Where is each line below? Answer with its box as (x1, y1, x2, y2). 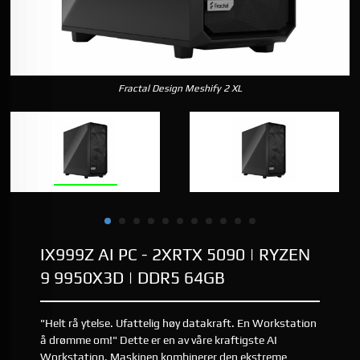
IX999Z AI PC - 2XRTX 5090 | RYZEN (40, 243, 311, 264)
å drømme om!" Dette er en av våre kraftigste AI (40, 333, 278, 347)
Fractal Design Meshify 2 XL (118, 83, 243, 95)
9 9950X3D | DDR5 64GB (40, 267, 226, 288)
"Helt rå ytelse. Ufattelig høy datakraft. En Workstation (40, 317, 317, 330)
